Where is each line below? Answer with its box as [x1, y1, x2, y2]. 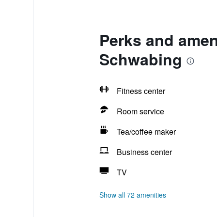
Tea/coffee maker [116, 126, 176, 137]
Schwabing [99, 48, 182, 70]
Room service [116, 106, 164, 117]
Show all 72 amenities [99, 190, 166, 200]
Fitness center [116, 85, 165, 96]
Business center [116, 146, 172, 157]
